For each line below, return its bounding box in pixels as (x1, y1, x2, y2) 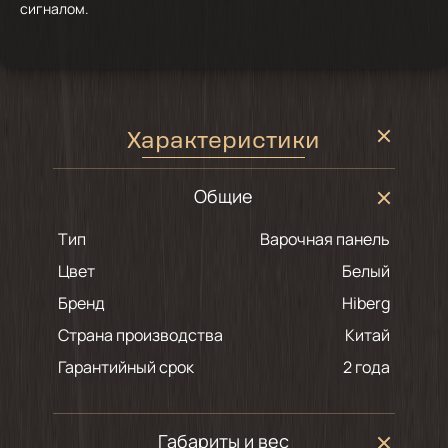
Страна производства (57, 324, 223, 347)
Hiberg (353, 292, 391, 315)
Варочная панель (270, 228, 391, 251)
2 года (352, 356, 391, 379)
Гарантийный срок (57, 356, 194, 379)
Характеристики (127, 131, 321, 155)
